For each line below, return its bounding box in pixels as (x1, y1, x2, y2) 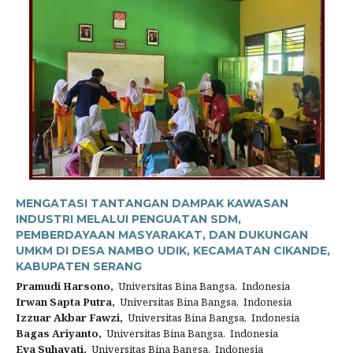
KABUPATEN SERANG (16, 259, 142, 273)
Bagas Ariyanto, (16, 326, 102, 340)
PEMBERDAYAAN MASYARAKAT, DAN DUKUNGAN (16, 228, 308, 242)
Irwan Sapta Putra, (16, 295, 115, 309)
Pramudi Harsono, (16, 279, 113, 293)
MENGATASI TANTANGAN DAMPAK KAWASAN (16, 196, 288, 210)
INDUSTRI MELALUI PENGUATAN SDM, (16, 212, 241, 226)
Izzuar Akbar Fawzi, (16, 310, 123, 325)
